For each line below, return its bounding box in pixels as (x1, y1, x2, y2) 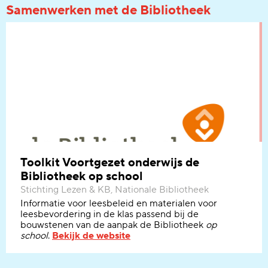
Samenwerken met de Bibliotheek (6, 2, 211, 19)
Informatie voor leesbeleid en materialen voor (20, 197, 217, 209)
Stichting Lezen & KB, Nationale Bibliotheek (20, 184, 209, 196)
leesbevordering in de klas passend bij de (20, 208, 199, 220)
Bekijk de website (52, 230, 130, 242)
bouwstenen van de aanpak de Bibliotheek (20, 219, 206, 231)
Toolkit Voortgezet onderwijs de (20, 155, 199, 170)
